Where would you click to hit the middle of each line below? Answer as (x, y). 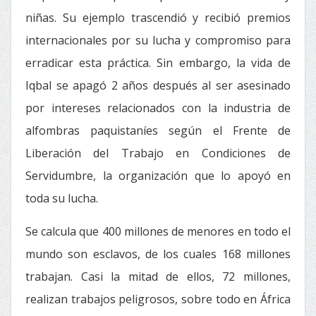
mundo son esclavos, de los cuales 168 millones (158, 254)
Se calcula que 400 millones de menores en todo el (158, 231)
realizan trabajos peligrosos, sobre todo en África (158, 299)
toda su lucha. (62, 198)
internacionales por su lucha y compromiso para (158, 40)
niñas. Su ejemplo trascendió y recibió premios (158, 18)
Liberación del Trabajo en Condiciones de (158, 153)
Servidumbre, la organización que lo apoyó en (158, 176)
